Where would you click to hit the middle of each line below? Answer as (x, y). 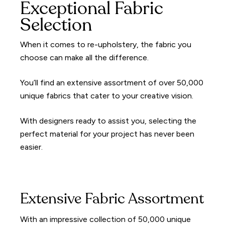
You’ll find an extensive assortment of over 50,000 (112, 82)
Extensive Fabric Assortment (112, 199)
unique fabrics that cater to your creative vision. (107, 95)
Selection (56, 26)
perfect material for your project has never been (107, 134)
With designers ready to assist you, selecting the (108, 121)
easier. (32, 147)
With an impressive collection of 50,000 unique (106, 219)
